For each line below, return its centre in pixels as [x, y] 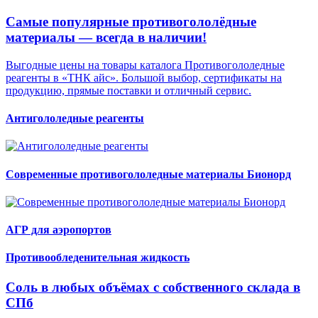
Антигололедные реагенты [75, 119]
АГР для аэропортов [59, 230]
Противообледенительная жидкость [98, 258]
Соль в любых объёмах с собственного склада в [153, 287]
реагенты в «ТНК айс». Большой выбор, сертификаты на [144, 77]
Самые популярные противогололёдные [131, 22]
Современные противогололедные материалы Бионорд [148, 174]
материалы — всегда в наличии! [106, 38]
